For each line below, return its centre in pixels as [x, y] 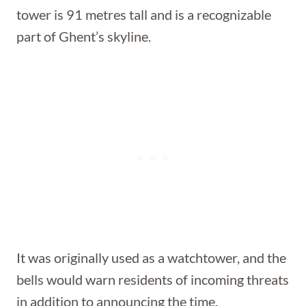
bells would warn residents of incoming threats [153, 279]
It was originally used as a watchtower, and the [151, 258]
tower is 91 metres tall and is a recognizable [144, 14]
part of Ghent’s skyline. [84, 36]
